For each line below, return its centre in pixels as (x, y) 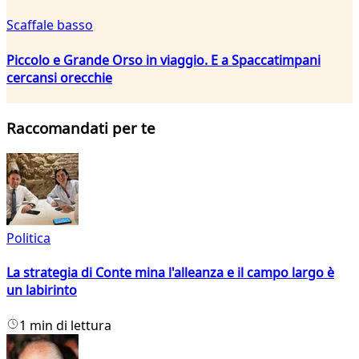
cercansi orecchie (59, 77)
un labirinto (42, 290)
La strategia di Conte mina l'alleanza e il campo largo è (170, 273)
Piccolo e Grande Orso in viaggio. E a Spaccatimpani (163, 60)
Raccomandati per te (81, 128)
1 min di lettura (65, 325)
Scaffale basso (50, 25)
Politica (28, 238)
